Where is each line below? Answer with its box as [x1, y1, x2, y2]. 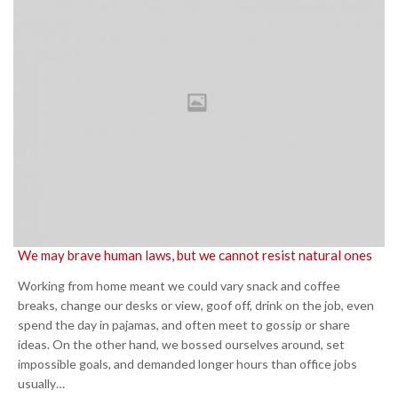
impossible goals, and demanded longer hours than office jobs [18, 356, 357, 372]
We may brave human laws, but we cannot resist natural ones [18, 247, 372, 264]
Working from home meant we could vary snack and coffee [18, 278, 340, 294]
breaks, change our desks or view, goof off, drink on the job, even [18, 298, 374, 314]
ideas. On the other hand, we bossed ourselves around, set [18, 337, 345, 353]
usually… [18, 376, 65, 392]
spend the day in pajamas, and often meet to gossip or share [18, 317, 350, 333]
